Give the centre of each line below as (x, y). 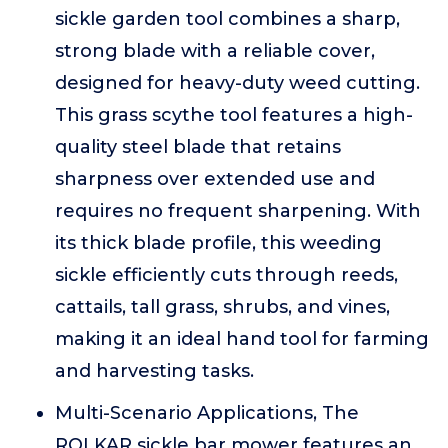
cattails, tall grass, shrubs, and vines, (222, 307)
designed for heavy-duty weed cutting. (237, 83)
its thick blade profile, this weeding (218, 243)
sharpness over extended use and (215, 179)
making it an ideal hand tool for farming (242, 339)
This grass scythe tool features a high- (234, 115)
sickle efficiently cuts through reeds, (226, 275)
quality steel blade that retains (198, 147)
